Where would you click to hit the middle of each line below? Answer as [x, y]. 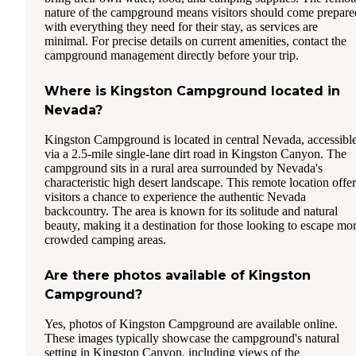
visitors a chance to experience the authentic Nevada [175, 197]
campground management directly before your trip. [172, 56]
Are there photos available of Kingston [178, 276]
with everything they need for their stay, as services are [181, 27]
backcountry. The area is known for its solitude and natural [191, 211]
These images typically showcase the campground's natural [192, 339]
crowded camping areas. [105, 240]
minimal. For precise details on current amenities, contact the [195, 41]
